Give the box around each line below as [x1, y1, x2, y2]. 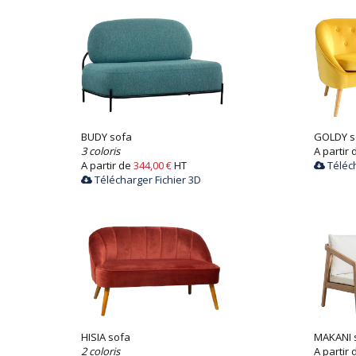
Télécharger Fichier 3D [92, 172, 201, 187]
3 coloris [81, 144, 120, 158]
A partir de [81, 158, 133, 172]
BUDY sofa [81, 130, 132, 144]
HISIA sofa [81, 330, 130, 344]
